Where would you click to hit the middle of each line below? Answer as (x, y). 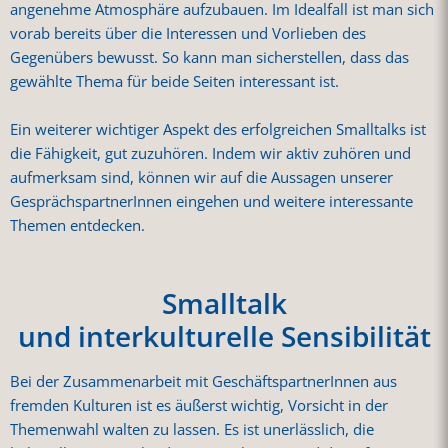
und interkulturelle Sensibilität (224, 336)
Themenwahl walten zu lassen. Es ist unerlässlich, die (192, 430)
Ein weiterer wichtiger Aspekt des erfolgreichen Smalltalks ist (218, 130)
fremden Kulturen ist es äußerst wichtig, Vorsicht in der (199, 406)
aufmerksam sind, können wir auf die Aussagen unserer (201, 178)
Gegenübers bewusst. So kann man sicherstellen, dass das (209, 57)
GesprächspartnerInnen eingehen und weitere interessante (211, 202)
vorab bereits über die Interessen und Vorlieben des (188, 33)
